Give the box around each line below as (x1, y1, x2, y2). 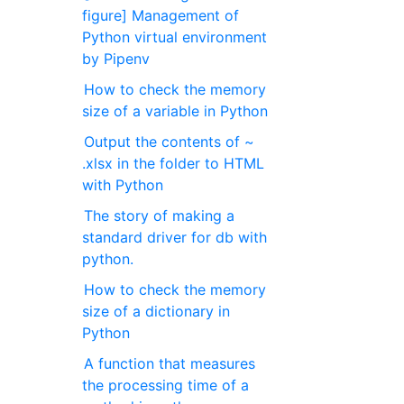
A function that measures (84, 354, 256, 372)
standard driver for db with (82, 228, 268, 246)
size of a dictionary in (82, 302, 231, 320)
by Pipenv (82, 50, 151, 68)
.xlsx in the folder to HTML (82, 154, 265, 172)
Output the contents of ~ (84, 133, 255, 151)
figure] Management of (82, 6, 240, 24)
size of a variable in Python (82, 102, 269, 120)
